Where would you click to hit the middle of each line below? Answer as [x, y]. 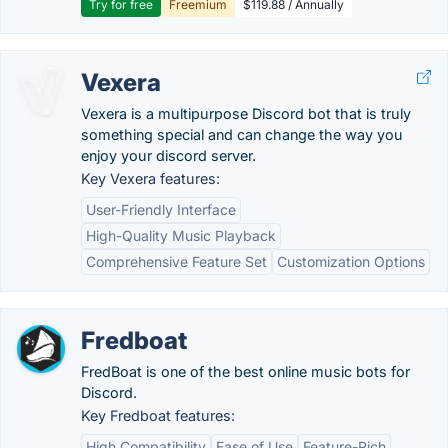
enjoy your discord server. [168, 155]
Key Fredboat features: [158, 415]
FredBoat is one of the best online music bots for [245, 371]
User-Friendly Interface [161, 209]
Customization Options [351, 261]
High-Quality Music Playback [181, 235]
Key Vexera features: [150, 178]
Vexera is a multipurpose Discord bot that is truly [246, 113]
